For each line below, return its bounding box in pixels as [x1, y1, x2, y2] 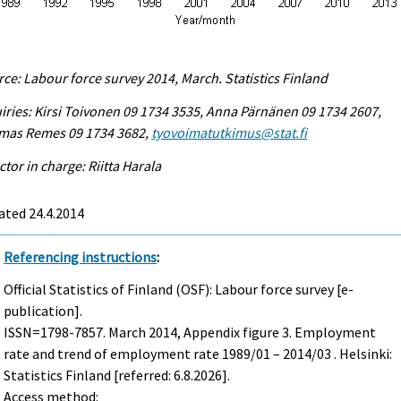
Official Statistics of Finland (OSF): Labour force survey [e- [4, 280, 354, 299]
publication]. [4, 302, 83, 320]
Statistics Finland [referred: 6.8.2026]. [4, 366, 231, 385]
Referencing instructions [4, 247, 158, 266]
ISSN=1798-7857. [4, 323, 109, 342]
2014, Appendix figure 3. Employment [146, 323, 377, 342]
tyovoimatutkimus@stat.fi [151, 123, 308, 141]
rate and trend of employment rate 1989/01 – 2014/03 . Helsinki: [4, 345, 393, 363]
